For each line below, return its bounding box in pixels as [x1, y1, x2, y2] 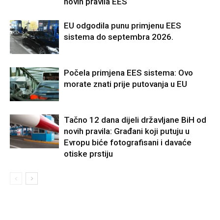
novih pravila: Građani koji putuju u [64, 126, 190, 137]
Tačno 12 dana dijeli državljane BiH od [64, 115, 206, 125]
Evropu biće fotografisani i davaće [64, 137, 192, 148]
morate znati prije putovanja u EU [64, 79, 187, 89]
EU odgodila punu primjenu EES [64, 21, 181, 31]
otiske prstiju [64, 149, 113, 159]
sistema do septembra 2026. [64, 32, 173, 42]
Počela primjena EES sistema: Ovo [64, 68, 193, 78]
